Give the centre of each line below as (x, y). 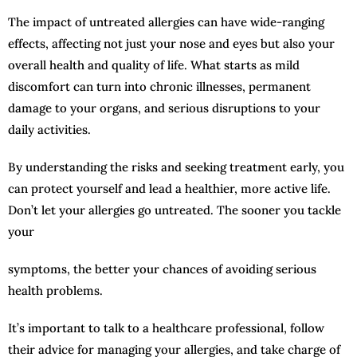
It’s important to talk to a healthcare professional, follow (166, 328)
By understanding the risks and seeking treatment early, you (176, 167)
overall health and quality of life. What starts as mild (154, 65)
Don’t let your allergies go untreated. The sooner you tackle (175, 210)
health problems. (55, 290)
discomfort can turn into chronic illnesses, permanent (159, 86)
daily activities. (49, 129)
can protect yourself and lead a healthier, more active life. (169, 188)
